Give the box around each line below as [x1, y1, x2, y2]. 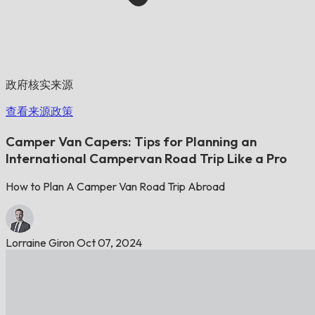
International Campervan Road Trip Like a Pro [6, 149, 287, 167]
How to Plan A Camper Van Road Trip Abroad [6, 179, 225, 194]
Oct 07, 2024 [77, 236, 142, 250]
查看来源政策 [6, 104, 73, 118]
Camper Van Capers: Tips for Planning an [6, 132, 257, 150]
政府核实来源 [6, 77, 73, 91]
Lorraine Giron [6, 236, 75, 250]
